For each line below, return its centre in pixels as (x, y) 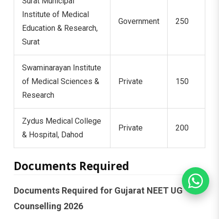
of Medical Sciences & (61, 81)
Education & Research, (60, 28)
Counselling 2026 (48, 206)
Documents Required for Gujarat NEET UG (98, 190)
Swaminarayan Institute (62, 67)
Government (139, 21)
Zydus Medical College (62, 121)
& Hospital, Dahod (53, 134)
